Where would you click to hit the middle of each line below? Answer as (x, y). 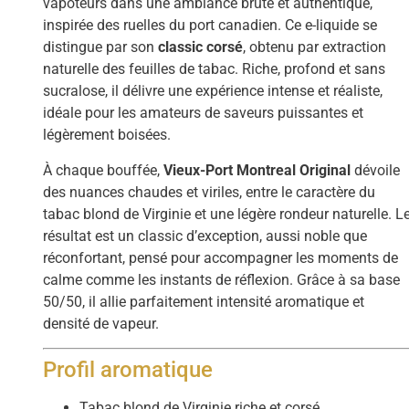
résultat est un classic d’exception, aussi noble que (205, 236)
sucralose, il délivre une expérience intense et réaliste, (213, 91)
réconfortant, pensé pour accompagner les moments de (221, 257)
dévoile (376, 170)
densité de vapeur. (101, 323)
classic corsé (201, 47)
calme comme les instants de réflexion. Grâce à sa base (222, 279)
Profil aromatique (128, 370)
